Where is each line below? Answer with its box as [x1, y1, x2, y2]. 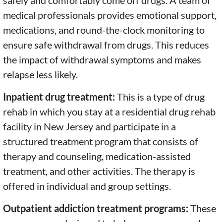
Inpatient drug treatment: [3, 91, 117, 103]
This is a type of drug [117, 91, 205, 103]
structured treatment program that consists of [3, 135, 199, 148]
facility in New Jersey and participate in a [3, 120, 176, 133]
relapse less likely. [3, 68, 78, 81]
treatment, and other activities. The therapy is [3, 165, 196, 177]
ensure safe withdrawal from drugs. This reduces [3, 39, 210, 51]
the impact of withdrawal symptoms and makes [3, 54, 202, 66]
